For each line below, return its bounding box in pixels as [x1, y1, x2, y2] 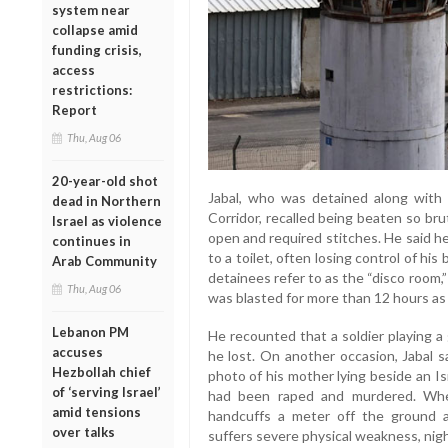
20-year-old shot [52, 172, 158, 189]
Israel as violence [52, 212, 162, 229]
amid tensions [52, 403, 141, 420]
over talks [52, 423, 115, 440]
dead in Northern [52, 192, 161, 209]
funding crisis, [52, 41, 142, 58]
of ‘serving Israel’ [52, 383, 161, 400]
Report [52, 101, 97, 118]
